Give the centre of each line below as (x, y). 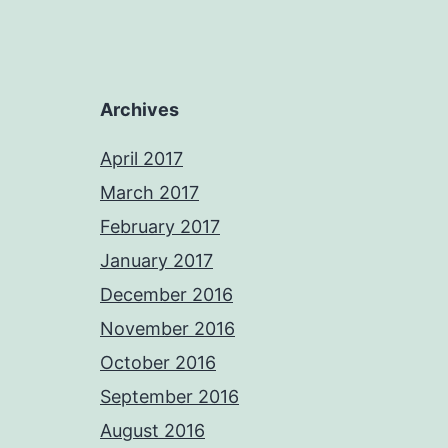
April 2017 (141, 158)
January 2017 (156, 260)
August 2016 (152, 430)
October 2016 (158, 362)
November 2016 (167, 328)
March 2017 (149, 192)
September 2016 (169, 396)
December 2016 (166, 294)
